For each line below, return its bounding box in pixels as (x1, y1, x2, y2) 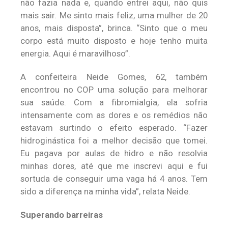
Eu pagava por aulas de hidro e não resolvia (20, 148, 208, 158)
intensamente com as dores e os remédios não (20, 110, 208, 120)
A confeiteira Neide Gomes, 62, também (20, 72, 208, 82)
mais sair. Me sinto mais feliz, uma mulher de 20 (20, 10, 208, 20)
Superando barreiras (20, 210, 103, 220)
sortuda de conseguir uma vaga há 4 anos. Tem (20, 174, 208, 184)
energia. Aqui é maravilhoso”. (20, 48, 130, 59)
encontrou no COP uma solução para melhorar (20, 84, 208, 95)
